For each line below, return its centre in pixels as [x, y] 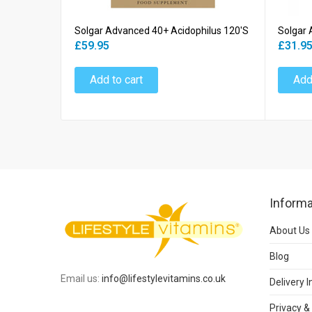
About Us [290, 231]
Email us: [81, 278]
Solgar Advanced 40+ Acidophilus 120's [162, 31]
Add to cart [116, 80]
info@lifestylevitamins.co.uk [164, 278]
